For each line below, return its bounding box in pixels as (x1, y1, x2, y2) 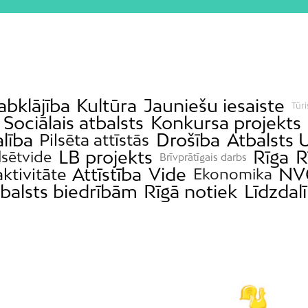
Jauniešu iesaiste (144, 95, 285, 117)
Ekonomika (192, 165, 272, 184)
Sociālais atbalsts (3, 112, 144, 134)
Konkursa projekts (150, 112, 301, 134)
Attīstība (72, 164, 142, 186)
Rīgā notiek (144, 181, 238, 203)
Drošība (156, 129, 220, 151)
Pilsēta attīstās (39, 130, 150, 150)
